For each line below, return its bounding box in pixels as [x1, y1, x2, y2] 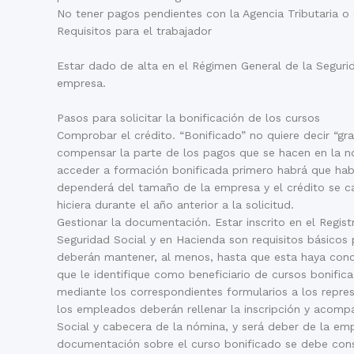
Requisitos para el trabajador [57, 24, 212, 37]
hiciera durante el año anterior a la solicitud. [57, 198, 294, 211]
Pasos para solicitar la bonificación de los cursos [57, 111, 320, 124]
